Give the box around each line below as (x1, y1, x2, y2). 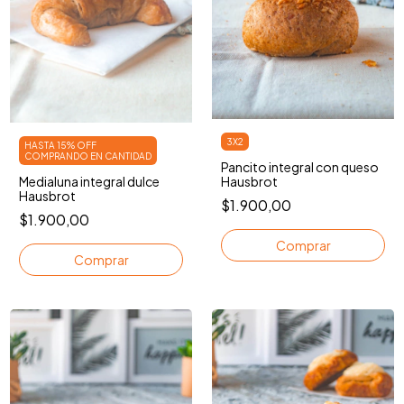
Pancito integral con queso (221, 158, 379, 175)
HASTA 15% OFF (24, 139, 96, 151)
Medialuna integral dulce (19, 172, 160, 189)
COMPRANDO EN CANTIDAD (24, 150, 151, 161)
